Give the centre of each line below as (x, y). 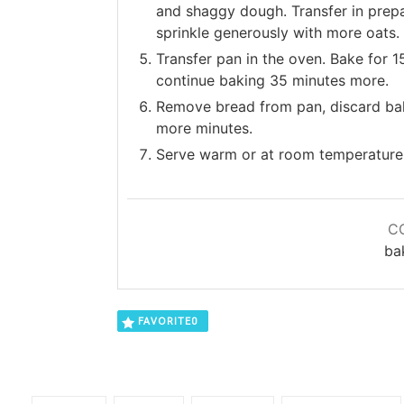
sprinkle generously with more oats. (277, 32)
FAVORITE (165, 321)
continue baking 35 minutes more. (272, 80)
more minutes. (204, 128)
